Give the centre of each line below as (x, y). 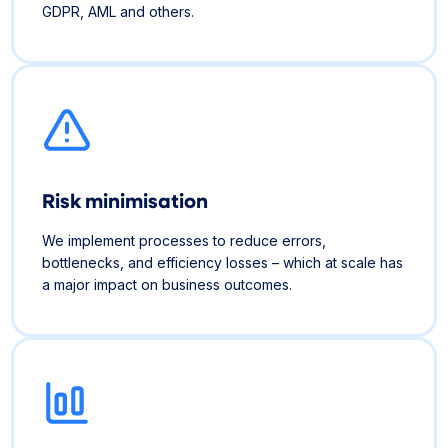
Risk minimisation (131, 199)
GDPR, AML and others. (118, 11)
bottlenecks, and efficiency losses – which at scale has (223, 262)
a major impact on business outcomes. (167, 284)
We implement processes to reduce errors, (184, 240)
